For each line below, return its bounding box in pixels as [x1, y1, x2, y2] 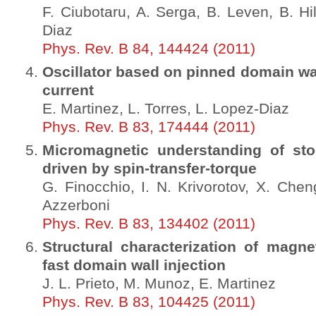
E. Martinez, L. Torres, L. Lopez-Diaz [42, 100, 289, 117]
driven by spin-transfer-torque [42, 160, 257, 177]
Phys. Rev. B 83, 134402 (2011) [42, 215, 255, 232]
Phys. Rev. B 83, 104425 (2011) [42, 293, 255, 310]
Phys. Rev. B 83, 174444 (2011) [42, 119, 255, 135]
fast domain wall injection [42, 257, 226, 274]
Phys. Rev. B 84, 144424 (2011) [42, 40, 255, 57]
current [42, 82, 94, 99]
